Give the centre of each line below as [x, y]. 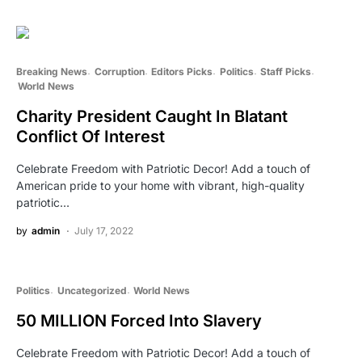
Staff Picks [286, 71]
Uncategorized [92, 290]
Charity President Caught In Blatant [152, 116]
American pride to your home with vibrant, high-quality [160, 185]
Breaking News [52, 71]
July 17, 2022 [104, 230]
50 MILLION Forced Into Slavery [139, 320]
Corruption [119, 71]
